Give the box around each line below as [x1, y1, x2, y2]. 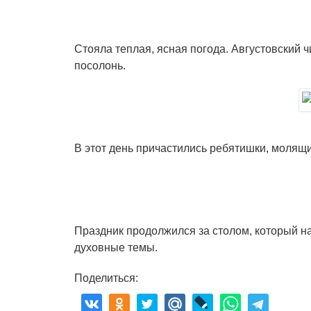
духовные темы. [74, 242, 158, 253]
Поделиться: [74, 272, 138, 284]
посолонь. [74, 60, 126, 72]
